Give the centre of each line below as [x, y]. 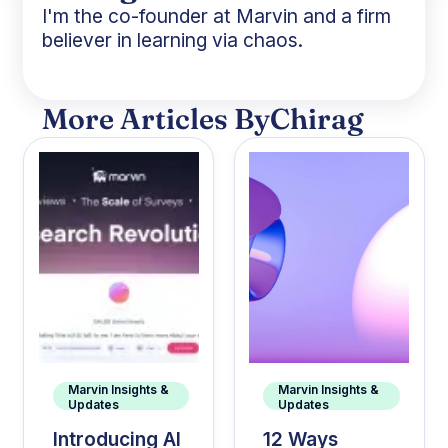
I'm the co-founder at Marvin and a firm [217, 16]
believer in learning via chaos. [173, 40]
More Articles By [156, 118]
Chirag [317, 118]
